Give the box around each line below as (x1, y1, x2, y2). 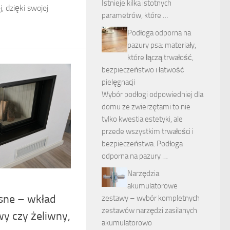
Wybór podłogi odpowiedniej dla (102, 90, 203, 99)
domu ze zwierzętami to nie (102, 102, 190, 111)
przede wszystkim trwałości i (102, 127, 194, 136)
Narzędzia (127, 169, 159, 178)
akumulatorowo (102, 218, 152, 227)
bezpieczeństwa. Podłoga (102, 139, 183, 148)
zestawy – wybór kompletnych (102, 194, 200, 203)
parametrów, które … (102, 11, 168, 20)
